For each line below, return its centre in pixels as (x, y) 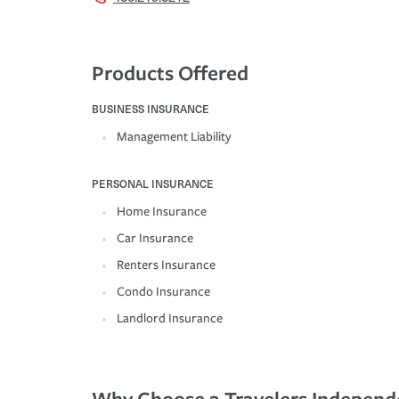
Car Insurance (155, 239)
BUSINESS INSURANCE (151, 109)
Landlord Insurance (170, 319)
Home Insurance (162, 212)
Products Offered (170, 73)
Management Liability (174, 137)
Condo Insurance (163, 292)
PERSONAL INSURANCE (153, 184)
